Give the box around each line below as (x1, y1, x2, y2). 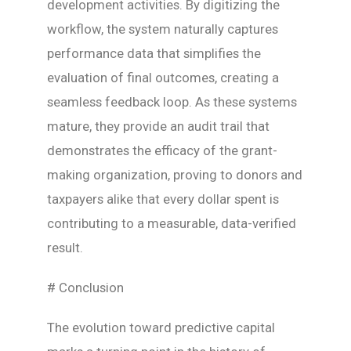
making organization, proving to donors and (47, 167, 302, 183)
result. (47, 240, 83, 256)
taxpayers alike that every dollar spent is (47, 191, 279, 208)
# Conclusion (47, 280, 124, 296)
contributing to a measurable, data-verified (47, 215, 296, 232)
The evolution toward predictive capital (47, 320, 275, 336)
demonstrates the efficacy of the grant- (47, 143, 277, 159)
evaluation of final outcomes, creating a (47, 70, 279, 86)
